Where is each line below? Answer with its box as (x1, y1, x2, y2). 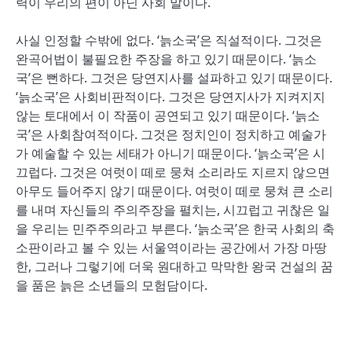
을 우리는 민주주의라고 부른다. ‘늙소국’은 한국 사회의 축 (16, 220, 335, 237)
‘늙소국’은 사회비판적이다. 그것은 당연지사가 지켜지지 (16, 88, 325, 105)
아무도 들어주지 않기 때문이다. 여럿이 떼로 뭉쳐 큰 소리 (16, 182, 333, 200)
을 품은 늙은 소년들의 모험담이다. (16, 277, 207, 294)
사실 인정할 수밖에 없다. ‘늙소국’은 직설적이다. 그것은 (16, 31, 322, 49)
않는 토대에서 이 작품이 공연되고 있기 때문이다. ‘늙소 (16, 107, 320, 124)
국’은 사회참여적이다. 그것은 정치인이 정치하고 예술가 (16, 126, 326, 143)
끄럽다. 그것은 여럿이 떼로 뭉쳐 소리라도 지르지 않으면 (16, 163, 330, 181)
